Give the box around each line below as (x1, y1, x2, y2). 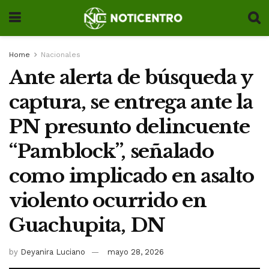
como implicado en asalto (9, 164, 254, 188)
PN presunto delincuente (9, 115, 250, 139)
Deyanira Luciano (20, 247, 85, 256)
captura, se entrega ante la (9, 90, 253, 114)
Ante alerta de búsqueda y (9, 65, 252, 89)
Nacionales (41, 50, 80, 59)
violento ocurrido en (9, 189, 207, 213)
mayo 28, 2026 (107, 247, 164, 256)
